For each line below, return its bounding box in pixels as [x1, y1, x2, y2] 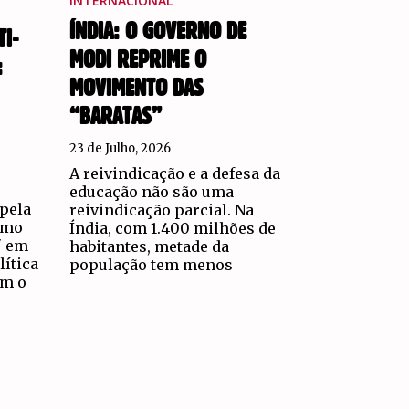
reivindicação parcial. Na [69, 200, 255, 219]
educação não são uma [69, 182, 235, 201]
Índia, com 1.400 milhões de [69, 218, 277, 237]
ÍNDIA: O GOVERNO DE [69, 19, 247, 44]
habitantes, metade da [69, 236, 230, 256]
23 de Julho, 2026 [69, 140, 172, 156]
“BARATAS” [69, 104, 163, 129]
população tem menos [69, 255, 234, 274]
